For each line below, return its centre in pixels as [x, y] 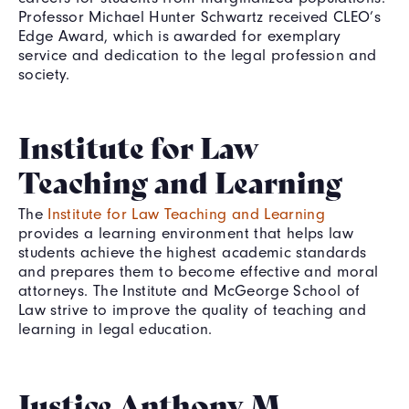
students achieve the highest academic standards [193, 252]
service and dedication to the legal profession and [198, 54]
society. [44, 73]
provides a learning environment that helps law [186, 232]
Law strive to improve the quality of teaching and [193, 309]
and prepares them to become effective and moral [199, 271]
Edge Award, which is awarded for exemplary [180, 35]
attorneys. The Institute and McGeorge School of [189, 290]
